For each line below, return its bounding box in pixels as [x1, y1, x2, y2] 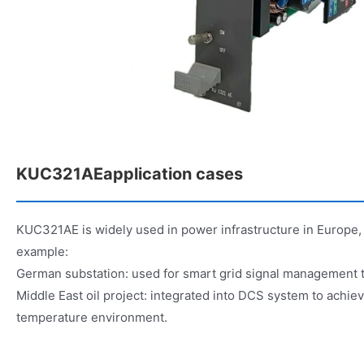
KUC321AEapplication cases [16, 163, 243, 184]
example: [16, 243, 68, 259]
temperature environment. [16, 309, 167, 325]
